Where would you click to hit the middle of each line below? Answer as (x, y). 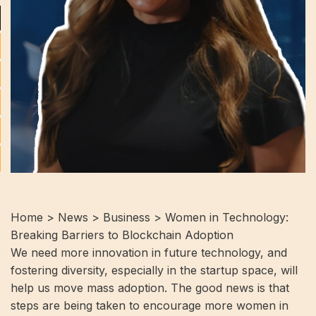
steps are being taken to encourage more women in (150, 305)
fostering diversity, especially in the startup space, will (154, 270)
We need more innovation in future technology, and (149, 253)
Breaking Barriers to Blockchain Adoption (122, 235)
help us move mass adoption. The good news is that (150, 288)
